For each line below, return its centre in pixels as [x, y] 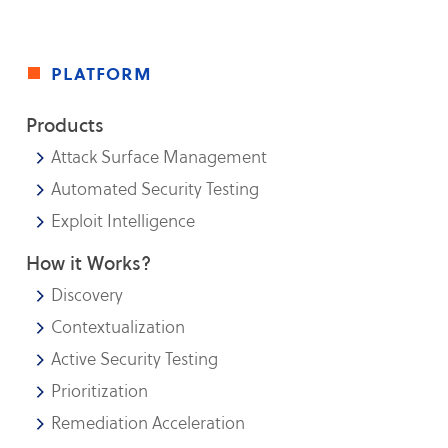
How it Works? [89, 263]
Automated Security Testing [155, 189]
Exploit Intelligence [123, 221]
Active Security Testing [135, 359]
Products [65, 125]
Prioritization [100, 391]
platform [102, 73]
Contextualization [118, 327]
